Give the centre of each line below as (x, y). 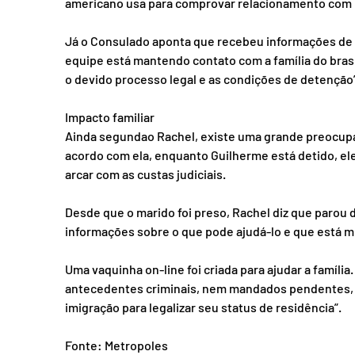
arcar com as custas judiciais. (145, 174)
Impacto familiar (110, 116)
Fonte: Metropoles (116, 345)
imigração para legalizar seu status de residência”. (203, 307)
